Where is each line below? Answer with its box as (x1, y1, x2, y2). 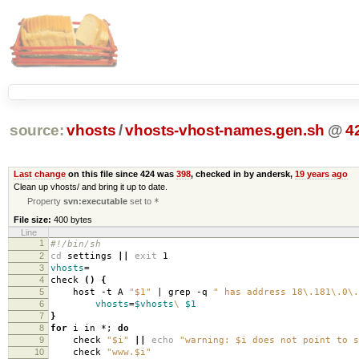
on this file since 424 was (65, 168, 176, 179)
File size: (13, 214, 51, 224)
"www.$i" (107, 346, 151, 357)
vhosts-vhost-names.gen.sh (125, 122, 325, 139)
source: (9, 122, 64, 139)
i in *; (73, 322, 118, 333)
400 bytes (53, 214, 92, 224)
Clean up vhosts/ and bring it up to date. (13, 181, 167, 192)
